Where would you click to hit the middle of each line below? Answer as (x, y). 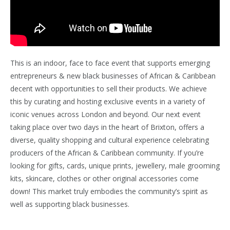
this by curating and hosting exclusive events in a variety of (108, 102)
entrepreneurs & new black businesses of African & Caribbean (113, 76)
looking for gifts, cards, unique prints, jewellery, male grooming (115, 166)
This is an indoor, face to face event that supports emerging (110, 63)
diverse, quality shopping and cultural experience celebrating (110, 140)
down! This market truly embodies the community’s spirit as (109, 191)
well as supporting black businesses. (70, 204)
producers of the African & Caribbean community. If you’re (107, 153)
